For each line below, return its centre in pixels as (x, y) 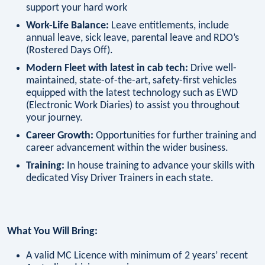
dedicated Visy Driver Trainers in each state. (120, 179)
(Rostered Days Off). (70, 51)
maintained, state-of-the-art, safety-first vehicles (131, 81)
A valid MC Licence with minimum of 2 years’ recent (137, 256)
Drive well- (212, 69)
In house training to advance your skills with (159, 166)
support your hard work (77, 8)
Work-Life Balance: (67, 26)
